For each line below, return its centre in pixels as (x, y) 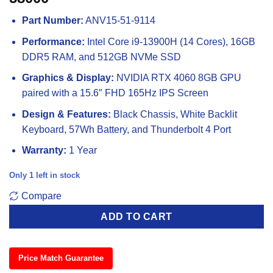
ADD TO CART (136, 216)
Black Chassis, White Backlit (174, 114)
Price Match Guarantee (61, 258)
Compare (41, 196)
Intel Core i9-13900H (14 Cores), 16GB (170, 41)
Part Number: (52, 20)
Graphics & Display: (68, 78)
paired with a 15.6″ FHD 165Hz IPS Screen (115, 93)
